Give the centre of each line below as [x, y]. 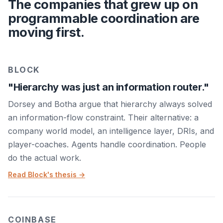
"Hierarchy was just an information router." [109, 87]
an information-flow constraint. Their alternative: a [103, 118]
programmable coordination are [104, 18]
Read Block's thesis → [47, 175]
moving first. [46, 32]
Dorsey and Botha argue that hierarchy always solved [110, 104]
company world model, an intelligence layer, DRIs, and [111, 131]
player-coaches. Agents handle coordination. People [107, 145]
